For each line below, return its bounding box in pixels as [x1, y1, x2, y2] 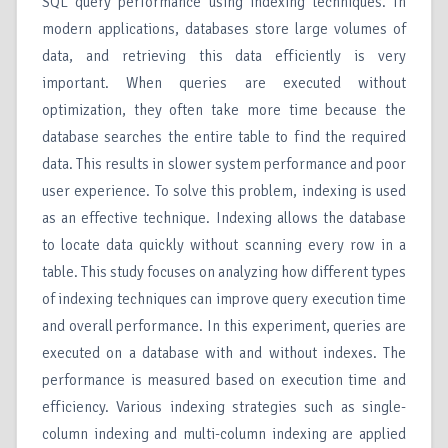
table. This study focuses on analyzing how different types [42, 263, 406, 282]
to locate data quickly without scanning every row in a [42, 236, 406, 255]
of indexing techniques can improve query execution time [42, 290, 406, 309]
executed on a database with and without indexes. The [42, 344, 406, 363]
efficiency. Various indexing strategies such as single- [42, 398, 406, 417]
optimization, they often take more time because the [42, 101, 406, 120]
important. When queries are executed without [42, 74, 406, 93]
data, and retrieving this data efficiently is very [42, 47, 406, 66]
